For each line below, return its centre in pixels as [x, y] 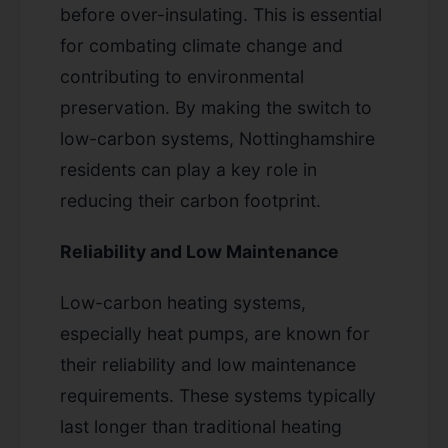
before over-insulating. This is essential [221, 14]
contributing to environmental [182, 76]
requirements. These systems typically [218, 395]
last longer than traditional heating [201, 426]
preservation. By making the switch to [216, 107]
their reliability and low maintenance [208, 364]
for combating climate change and [201, 45]
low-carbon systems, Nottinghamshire [217, 138]
